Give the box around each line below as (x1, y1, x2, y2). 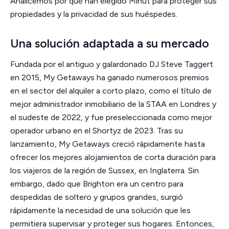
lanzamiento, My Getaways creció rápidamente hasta (10, 139, 205, 149)
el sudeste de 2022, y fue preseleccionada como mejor (10, 112, 212, 123)
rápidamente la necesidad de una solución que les (10, 205, 191, 216)
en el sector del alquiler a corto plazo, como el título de (10, 86, 212, 96)
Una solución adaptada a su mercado (10, 36, 209, 51)
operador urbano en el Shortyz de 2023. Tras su (10, 126, 183, 136)
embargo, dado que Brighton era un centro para (10, 179, 184, 189)
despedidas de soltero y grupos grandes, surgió (10, 192, 183, 202)
